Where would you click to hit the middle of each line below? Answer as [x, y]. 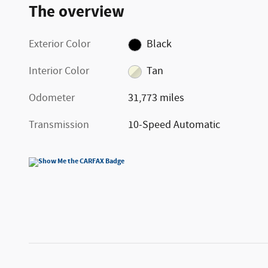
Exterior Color [60, 45]
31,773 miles [156, 98]
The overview [77, 12]
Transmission [59, 125]
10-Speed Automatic [174, 125]
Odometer [52, 98]
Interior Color [59, 71]
